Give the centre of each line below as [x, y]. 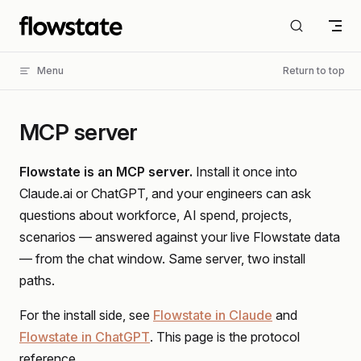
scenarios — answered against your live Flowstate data [180, 237]
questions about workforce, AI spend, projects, [156, 215]
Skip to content [57, 22]
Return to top [314, 71]
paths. [37, 280]
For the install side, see [86, 315]
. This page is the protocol [225, 337]
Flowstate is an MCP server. [106, 172]
